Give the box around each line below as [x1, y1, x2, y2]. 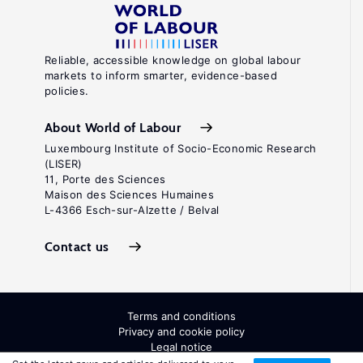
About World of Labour [45, 119, 181, 135]
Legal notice [151, 340, 212, 353]
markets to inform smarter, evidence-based [45, 69, 277, 82]
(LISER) [45, 157, 83, 170]
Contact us [45, 238, 109, 254]
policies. [45, 84, 89, 97]
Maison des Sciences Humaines [45, 188, 214, 201]
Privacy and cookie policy [118, 325, 245, 338]
